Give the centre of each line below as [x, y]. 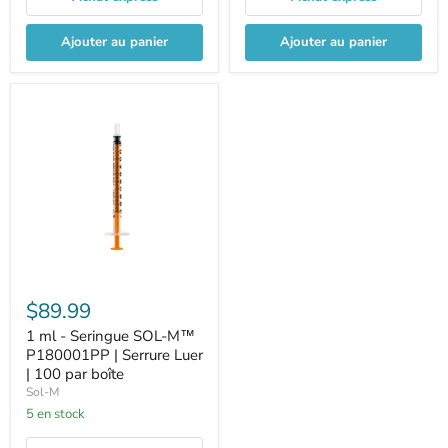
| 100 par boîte [75, 374]
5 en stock [59, 414]
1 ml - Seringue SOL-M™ [110, 336]
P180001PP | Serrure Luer [114, 355]
